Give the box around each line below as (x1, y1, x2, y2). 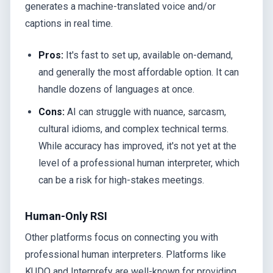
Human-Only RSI (25, 210, 107, 223)
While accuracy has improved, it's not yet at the (38, 140, 237, 152)
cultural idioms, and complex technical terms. (38, 122, 229, 135)
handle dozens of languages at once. (38, 83, 195, 96)
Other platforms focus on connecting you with (25, 232, 218, 244)
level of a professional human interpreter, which (38, 157, 240, 169)
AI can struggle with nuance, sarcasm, (65, 105, 227, 118)
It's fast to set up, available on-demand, (63, 49, 233, 62)
